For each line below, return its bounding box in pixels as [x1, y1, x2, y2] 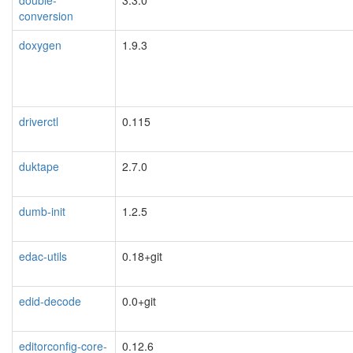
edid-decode [19, 292, 81, 309]
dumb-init [19, 203, 65, 219]
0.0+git [122, 292, 156, 309]
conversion [19, 7, 73, 24]
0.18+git [122, 247, 162, 264]
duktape [19, 158, 59, 174]
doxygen [19, 36, 61, 53]
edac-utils [19, 247, 67, 264]
